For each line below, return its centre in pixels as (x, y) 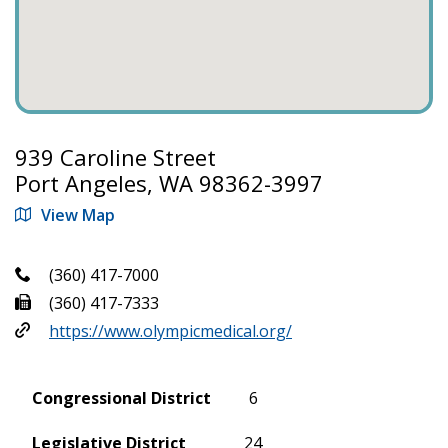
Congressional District (121, 398)
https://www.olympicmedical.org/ (170, 331)
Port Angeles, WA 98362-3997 (169, 182)
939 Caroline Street (115, 156)
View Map (78, 215)
